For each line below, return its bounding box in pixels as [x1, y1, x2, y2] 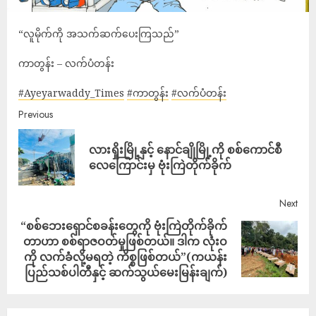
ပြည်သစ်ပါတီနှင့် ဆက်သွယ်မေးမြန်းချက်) [25, 265, 227, 281]
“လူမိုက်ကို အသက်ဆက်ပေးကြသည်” [18, 27, 179, 41]
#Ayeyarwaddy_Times [18, 86, 124, 100]
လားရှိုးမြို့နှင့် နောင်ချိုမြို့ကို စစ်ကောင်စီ [89, 142, 282, 158]
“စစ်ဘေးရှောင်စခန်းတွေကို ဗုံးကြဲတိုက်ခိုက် [20, 218, 227, 234]
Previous [18, 107, 53, 122]
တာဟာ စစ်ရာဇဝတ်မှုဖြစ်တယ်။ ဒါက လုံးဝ [23, 233, 227, 250]
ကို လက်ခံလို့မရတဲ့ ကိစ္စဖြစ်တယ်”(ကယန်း [24, 249, 227, 265]
